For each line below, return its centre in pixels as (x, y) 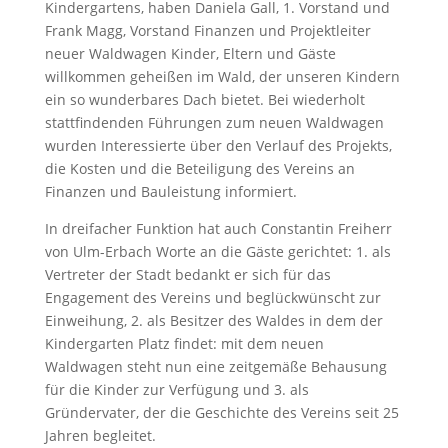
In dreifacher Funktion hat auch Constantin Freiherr (218, 228)
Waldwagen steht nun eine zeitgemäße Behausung (215, 366)
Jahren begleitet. (100, 435)
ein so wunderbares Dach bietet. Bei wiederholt (204, 99)
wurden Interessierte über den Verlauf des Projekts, (218, 145)
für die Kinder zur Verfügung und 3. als (176, 389)
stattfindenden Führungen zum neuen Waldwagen (214, 122)
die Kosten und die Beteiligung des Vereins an (199, 168)
